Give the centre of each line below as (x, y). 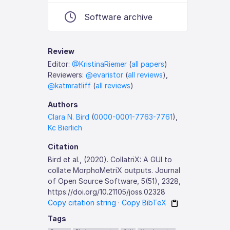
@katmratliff (70, 85)
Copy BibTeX (144, 202)
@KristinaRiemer (100, 64)
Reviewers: (67, 74)
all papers (148, 64)
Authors (63, 104)
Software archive (119, 17)
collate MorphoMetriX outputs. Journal (114, 170)
